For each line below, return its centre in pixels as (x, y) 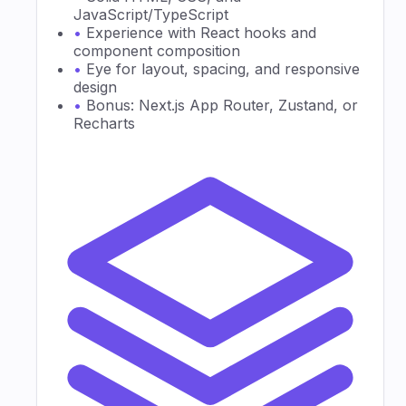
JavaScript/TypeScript (151, 14)
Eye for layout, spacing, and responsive (223, 68)
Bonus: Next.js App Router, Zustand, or (222, 105)
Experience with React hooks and (201, 32)
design (95, 87)
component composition (157, 50)
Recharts (104, 123)
